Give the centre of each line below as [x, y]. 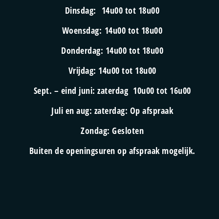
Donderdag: [83, 50]
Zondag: [97, 130]
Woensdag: [83, 30]
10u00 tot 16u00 [162, 90]
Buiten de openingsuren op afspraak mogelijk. [112, 150]
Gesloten [128, 130]
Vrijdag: [83, 70]
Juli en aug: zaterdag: [91, 110]
